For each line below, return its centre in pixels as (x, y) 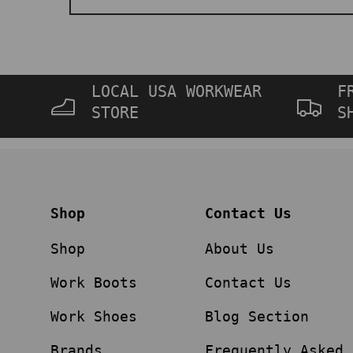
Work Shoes (94, 317)
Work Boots (94, 283)
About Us (240, 249)
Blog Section (257, 317)
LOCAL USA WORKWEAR (176, 92)
